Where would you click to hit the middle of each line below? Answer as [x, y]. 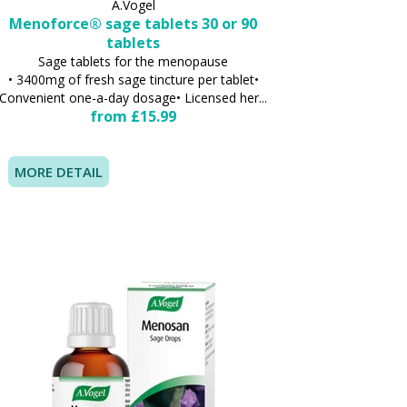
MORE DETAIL [58, 172]
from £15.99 [134, 117]
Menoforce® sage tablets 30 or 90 [134, 24]
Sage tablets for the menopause [134, 62]
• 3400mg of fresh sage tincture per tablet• [133, 80]
